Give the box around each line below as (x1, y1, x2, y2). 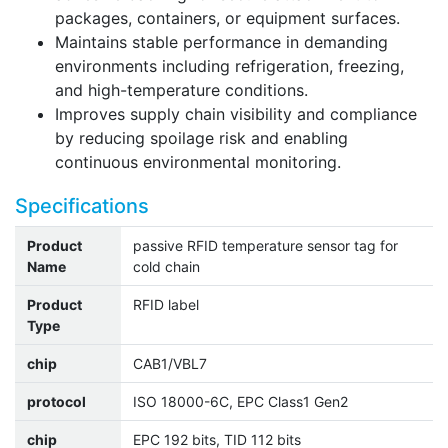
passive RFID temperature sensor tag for (133, 237, 398, 255)
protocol (27, 393, 86, 411)
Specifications (15, 194, 149, 219)
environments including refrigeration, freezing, (55, 56, 404, 77)
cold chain (133, 258, 200, 276)
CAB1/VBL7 (133, 355, 207, 373)
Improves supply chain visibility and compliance (55, 104, 417, 125)
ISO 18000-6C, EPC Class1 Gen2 (133, 393, 348, 411)
